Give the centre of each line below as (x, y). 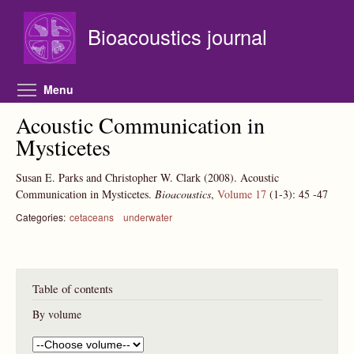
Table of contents (73, 288)
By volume (57, 314)
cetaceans (92, 217)
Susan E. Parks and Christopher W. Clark (108, 177)
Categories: (41, 217)
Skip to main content (174, 9)
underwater (147, 217)
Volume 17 (242, 194)
